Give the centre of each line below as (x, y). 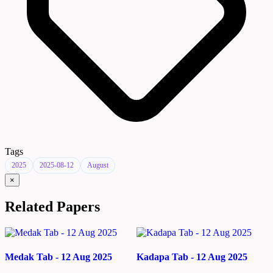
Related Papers (52, 207)
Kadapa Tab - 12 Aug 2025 (192, 257)
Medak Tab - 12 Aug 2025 (58, 257)
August (98, 165)
